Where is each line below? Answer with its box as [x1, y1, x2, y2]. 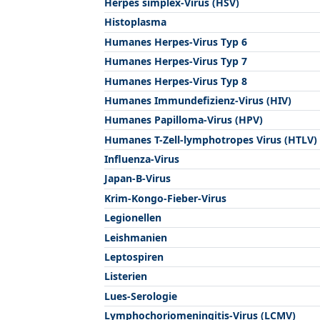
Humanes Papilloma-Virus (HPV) [104, 113, 263, 127]
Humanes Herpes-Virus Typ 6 [104, 34, 247, 49]
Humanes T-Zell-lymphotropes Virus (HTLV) [104, 132, 317, 146]
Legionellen [104, 211, 161, 225]
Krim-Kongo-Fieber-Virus [104, 191, 226, 205]
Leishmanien [104, 230, 167, 244]
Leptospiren [104, 249, 164, 264]
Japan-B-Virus [104, 171, 171, 186]
